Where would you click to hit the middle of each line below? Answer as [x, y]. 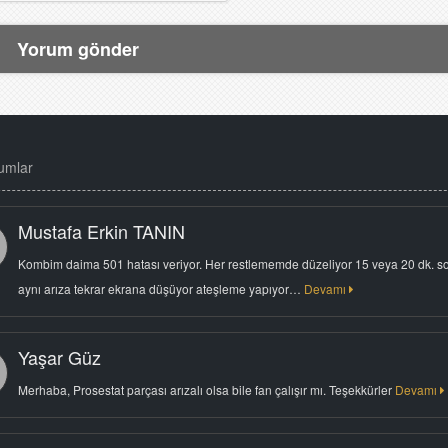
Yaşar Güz [59, 357]
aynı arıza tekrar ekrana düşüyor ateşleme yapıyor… [160, 288]
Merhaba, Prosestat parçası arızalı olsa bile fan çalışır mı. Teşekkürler [206, 389]
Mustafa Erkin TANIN [101, 231]
